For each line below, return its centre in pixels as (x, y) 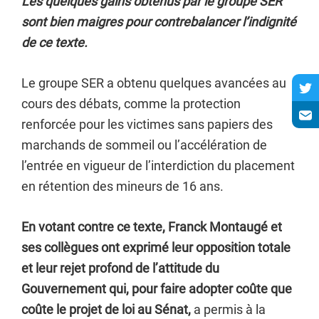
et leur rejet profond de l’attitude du (120, 268)
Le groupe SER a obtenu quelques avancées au (154, 83)
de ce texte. (54, 42)
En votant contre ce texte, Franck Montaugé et (152, 227)
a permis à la (228, 309)
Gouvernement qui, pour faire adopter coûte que (157, 289)
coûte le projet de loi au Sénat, (106, 309)
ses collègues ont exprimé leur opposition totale (156, 247)
